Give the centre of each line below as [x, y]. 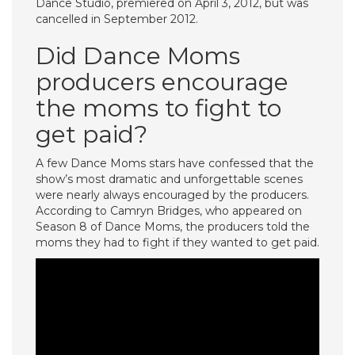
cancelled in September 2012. [117, 19]
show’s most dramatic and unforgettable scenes [169, 179]
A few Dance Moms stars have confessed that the [175, 163]
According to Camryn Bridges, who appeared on [169, 211]
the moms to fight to [158, 108]
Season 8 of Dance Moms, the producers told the [173, 227]
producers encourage [162, 82]
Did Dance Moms [138, 56]
